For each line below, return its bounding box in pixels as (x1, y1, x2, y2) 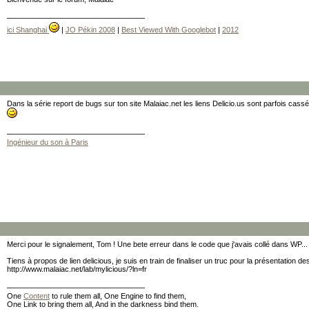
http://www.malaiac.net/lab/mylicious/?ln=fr (7, 265, 147, 273)
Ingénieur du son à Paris (7, 138, 88, 146)
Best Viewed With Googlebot (121, 26, 216, 34)
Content (23, 292, 50, 300)
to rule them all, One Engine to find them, (50, 292, 186, 300)
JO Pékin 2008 (66, 26, 115, 34)
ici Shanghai (7, 26, 49, 34)
